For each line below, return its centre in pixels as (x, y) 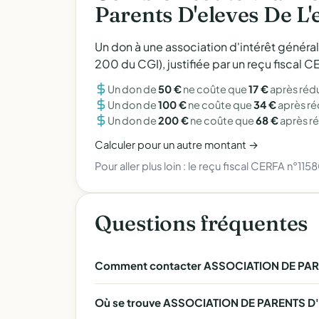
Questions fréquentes (201, 223)
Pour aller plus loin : (141, 166)
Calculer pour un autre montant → (177, 145)
